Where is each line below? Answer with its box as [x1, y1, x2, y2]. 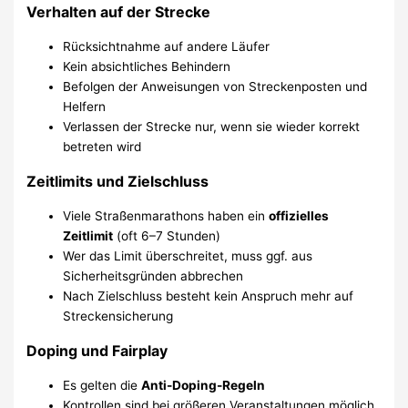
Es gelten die [63, 377, 142, 393]
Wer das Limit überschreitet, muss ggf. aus [63, 248, 313, 263]
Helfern [63, 98, 107, 114]
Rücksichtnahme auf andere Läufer [63, 38, 270, 54]
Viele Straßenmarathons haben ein [63, 208, 270, 223]
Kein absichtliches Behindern [63, 58, 231, 74]
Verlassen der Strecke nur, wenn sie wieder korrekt [63, 118, 361, 134]
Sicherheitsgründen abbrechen [63, 268, 244, 283]
